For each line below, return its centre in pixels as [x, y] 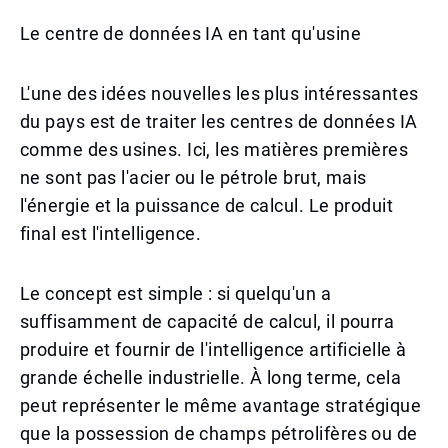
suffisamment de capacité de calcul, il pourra [207, 321]
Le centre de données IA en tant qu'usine [190, 33]
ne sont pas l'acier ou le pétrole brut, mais [193, 177]
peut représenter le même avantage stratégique [221, 405]
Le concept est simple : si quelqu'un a [176, 293]
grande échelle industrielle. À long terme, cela [211, 377]
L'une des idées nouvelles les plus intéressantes [219, 93]
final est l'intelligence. [111, 233]
